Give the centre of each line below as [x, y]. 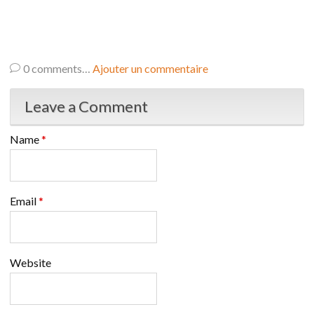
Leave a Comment [86, 107]
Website [30, 263]
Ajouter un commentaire [150, 69]
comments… [61, 69]
